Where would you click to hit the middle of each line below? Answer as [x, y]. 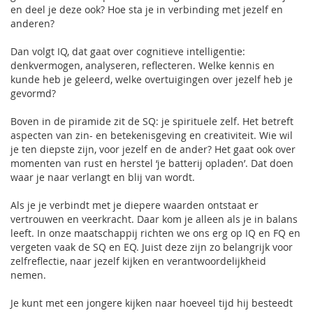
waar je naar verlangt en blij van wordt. [103, 177]
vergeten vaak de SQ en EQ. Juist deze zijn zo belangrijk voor [152, 247]
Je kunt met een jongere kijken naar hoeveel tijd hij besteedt [152, 303]
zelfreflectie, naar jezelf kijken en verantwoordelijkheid [138, 261]
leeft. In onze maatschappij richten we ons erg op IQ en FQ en [155, 233]
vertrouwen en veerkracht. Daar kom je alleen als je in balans [154, 219]
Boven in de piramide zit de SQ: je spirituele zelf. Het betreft [152, 121]
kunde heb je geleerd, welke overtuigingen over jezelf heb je [152, 79]
